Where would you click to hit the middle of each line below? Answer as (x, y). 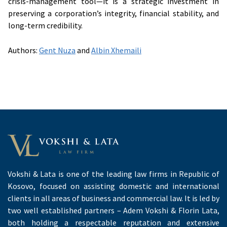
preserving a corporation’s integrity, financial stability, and (113, 13)
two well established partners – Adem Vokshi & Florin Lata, (113, 210)
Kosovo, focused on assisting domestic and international (113, 186)
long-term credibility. (45, 25)
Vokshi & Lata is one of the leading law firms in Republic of (113, 174)
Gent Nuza (57, 50)
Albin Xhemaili (116, 50)
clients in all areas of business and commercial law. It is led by (113, 198)
